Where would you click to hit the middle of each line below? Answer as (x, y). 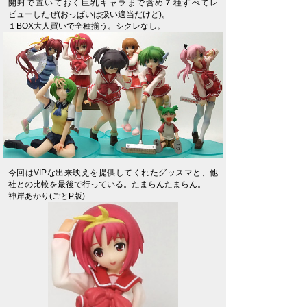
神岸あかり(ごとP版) (46, 195)
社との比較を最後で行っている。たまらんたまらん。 (107, 184)
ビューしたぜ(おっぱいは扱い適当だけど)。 (89, 14)
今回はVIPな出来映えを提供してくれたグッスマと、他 (113, 172)
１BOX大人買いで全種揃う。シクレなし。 (86, 25)
